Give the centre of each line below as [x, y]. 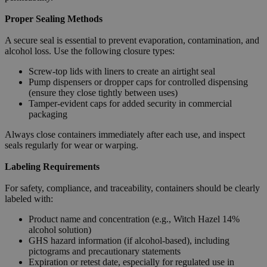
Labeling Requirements [52, 166]
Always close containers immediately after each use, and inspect [125, 134]
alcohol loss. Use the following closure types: [90, 51]
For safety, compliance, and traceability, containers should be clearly [132, 188]
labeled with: [29, 198]
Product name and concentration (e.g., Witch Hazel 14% [134, 219]
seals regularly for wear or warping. [72, 145]
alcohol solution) [60, 229]
